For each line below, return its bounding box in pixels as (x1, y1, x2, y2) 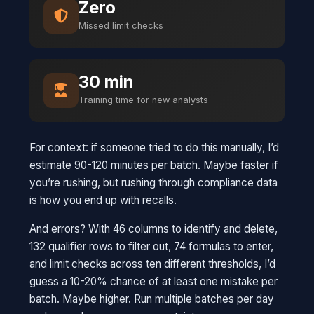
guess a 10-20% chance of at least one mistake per (29, 274, 278, 288)
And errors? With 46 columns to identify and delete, (29, 221, 278, 235)
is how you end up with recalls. (29, 193, 177, 207)
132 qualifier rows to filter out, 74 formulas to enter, (29, 239, 274, 253)
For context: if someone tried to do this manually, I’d (29, 140, 280, 154)
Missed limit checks (78, 20, 164, 31)
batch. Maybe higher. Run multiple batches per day (29, 292, 275, 306)
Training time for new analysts (78, 94, 209, 105)
